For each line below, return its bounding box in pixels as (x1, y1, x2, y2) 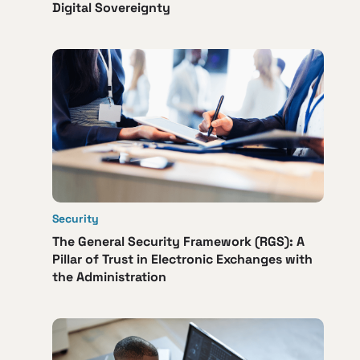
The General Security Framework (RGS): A (52, 232, 305, 250)
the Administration (52, 268, 166, 285)
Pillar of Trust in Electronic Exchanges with (52, 250, 313, 268)
